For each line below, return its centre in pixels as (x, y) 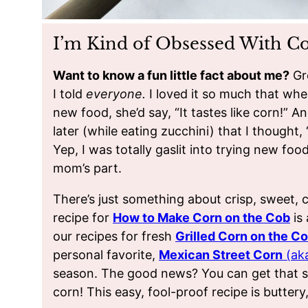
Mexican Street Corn (221, 255)
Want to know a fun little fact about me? (171, 76)
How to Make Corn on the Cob (201, 218)
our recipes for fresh (114, 236)
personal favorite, (106, 255)
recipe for (83, 218)
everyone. (116, 94)
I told (69, 94)
